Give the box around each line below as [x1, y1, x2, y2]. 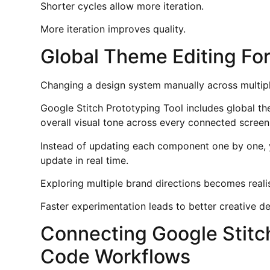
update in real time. [40, 154, 129, 166]
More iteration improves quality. [40, 23, 186, 36]
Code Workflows [40, 244, 191, 268]
